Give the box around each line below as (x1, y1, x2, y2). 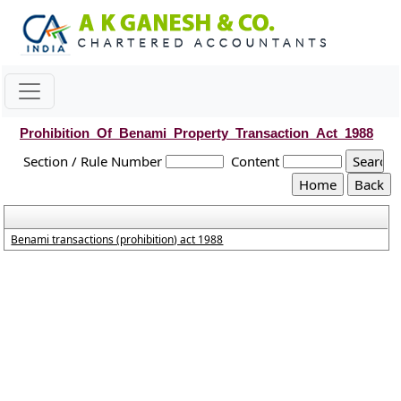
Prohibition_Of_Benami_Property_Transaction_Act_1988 (20, 125, 373, 141)
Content (231, 152, 280, 170)
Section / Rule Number (23, 152, 162, 170)
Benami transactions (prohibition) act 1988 (11, 232, 224, 247)
